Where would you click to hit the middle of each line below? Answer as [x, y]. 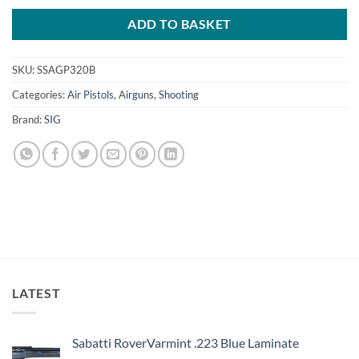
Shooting [179, 94]
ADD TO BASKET [179, 24]
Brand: [28, 119]
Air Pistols [91, 94]
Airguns [136, 94]
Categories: [40, 94]
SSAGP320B [66, 69]
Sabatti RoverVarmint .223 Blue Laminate [186, 343]
